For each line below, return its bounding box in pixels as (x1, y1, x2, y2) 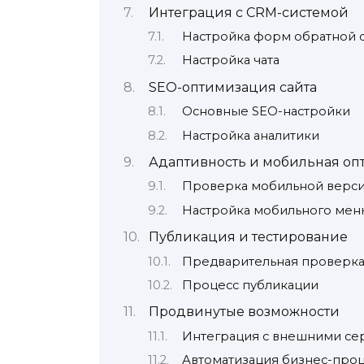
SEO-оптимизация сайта (148, 79, 317, 95)
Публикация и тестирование (148, 229, 348, 245)
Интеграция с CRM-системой (148, 4, 349, 20)
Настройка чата (181, 53, 279, 68)
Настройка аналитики (181, 128, 319, 143)
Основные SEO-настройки (181, 104, 350, 119)
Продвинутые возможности (148, 304, 340, 320)
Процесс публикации (181, 278, 318, 293)
